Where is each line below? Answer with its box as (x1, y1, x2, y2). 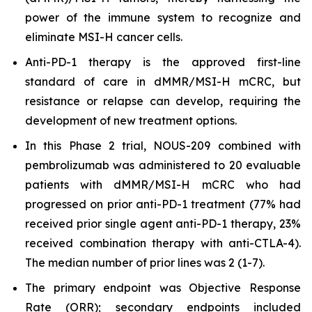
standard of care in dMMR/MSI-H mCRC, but (25, 75, 301, 88)
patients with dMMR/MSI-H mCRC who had (25, 178, 301, 192)
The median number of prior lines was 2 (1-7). (25, 256, 265, 270)
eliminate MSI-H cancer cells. (25, 30, 182, 44)
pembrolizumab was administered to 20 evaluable (25, 158, 301, 172)
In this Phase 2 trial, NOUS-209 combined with (25, 139, 301, 153)
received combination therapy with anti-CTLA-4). (25, 236, 301, 250)
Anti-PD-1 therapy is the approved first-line (25, 55, 301, 69)
